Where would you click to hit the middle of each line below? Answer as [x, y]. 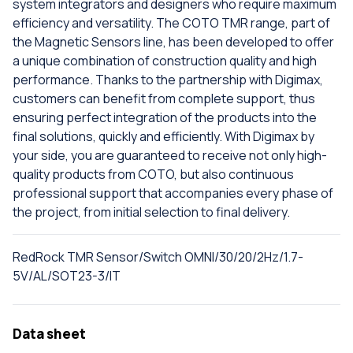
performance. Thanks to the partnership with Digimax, [168, 80]
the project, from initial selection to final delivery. [151, 212]
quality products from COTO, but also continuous [153, 175]
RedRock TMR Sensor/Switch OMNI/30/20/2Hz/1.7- [158, 257]
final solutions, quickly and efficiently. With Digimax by [163, 137]
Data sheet [49, 334]
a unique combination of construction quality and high [165, 61]
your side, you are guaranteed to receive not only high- [170, 156]
